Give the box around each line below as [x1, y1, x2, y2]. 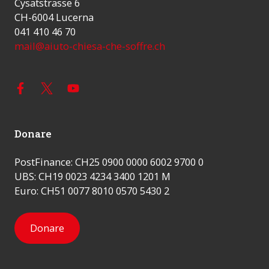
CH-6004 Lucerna [14, 10, 94, 24]
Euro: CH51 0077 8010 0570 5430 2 [14, 183, 169, 198]
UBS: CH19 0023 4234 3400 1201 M [14, 169, 171, 183]
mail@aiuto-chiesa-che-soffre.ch [14, 38, 165, 53]
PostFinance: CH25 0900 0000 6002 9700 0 [14, 154, 204, 169]
